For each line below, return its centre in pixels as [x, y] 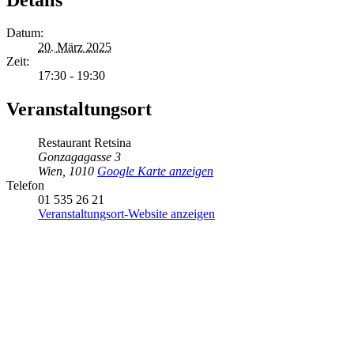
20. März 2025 [75, 47]
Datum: [25, 33]
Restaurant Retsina [85, 143]
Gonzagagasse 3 [79, 157]
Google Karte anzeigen [155, 171]
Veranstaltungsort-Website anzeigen [126, 214]
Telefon [25, 186]
